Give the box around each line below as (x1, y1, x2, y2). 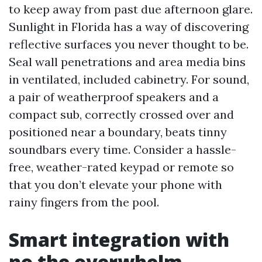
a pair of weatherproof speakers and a (9, 89, 219, 104)
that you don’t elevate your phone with (9, 177, 222, 192)
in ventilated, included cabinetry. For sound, (9, 72, 249, 87)
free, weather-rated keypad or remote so (9, 160, 234, 174)
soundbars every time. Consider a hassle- (9, 142, 236, 157)
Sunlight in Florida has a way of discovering (9, 19, 249, 34)
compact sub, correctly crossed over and (9, 107, 234, 122)
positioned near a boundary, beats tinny (9, 125, 227, 139)
